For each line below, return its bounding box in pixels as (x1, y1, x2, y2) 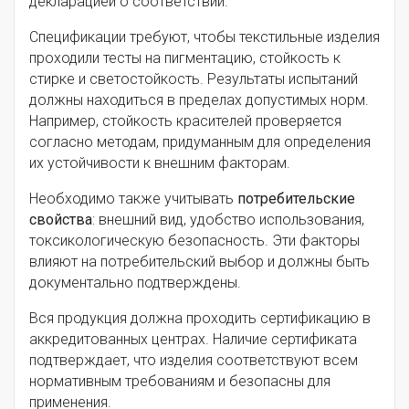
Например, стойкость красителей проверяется (29, 112, 341, 131)
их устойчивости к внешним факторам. (29, 154, 290, 173)
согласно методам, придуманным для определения (29, 133, 371, 152)
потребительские (237, 190, 355, 208)
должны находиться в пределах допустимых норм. (29, 91, 369, 110)
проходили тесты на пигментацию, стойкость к (29, 49, 341, 68)
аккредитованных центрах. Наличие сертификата (29, 330, 357, 349)
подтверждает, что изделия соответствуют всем (29, 351, 358, 370)
